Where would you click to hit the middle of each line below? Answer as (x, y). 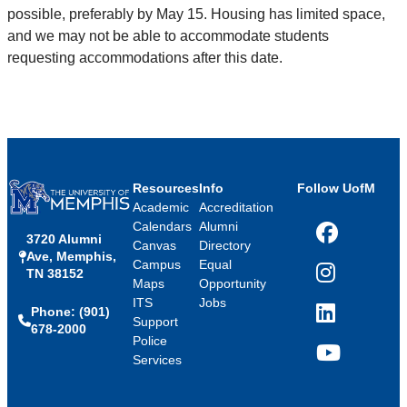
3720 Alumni (64, 239)
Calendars (162, 226)
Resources (165, 188)
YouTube (341, 360)
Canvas (154, 245)
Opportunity (232, 283)
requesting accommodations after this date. (145, 57)
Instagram (345, 280)
